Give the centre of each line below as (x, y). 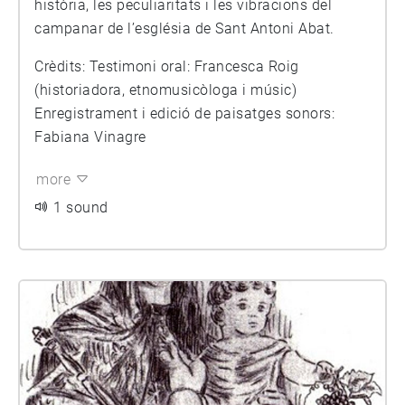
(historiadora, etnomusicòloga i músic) (165, 90)
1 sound (81, 207)
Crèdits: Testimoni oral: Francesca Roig (62, 66)
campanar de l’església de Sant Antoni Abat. (184, 28)
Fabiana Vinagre (90, 137)
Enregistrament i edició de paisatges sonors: (184, 113)
